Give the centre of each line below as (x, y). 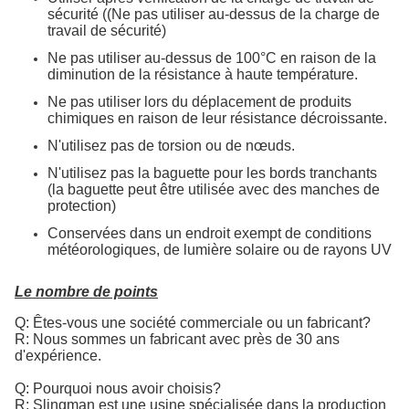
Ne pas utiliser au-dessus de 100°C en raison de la (212, 58)
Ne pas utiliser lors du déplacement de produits (199, 102)
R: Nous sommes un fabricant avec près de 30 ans (177, 339)
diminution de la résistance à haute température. (203, 74)
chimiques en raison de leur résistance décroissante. (217, 118)
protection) (82, 206)
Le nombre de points (86, 292)
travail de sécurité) (107, 31)
